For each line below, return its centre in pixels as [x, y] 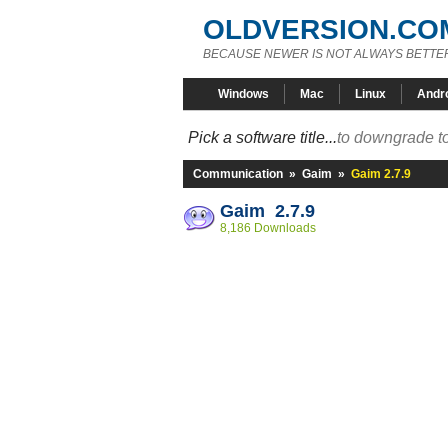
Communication [238, 174]
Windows [243, 94]
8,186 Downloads [268, 228]
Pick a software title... [262, 137]
